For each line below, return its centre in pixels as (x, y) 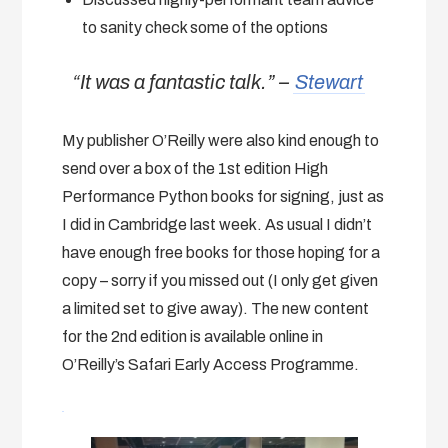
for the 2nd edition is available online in (193, 336)
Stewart (329, 81)
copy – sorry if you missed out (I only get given (220, 280)
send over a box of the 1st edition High (195, 168)
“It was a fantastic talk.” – (183, 81)
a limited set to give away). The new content (216, 308)
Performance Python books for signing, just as (223, 196)
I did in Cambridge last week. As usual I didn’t (217, 224)
